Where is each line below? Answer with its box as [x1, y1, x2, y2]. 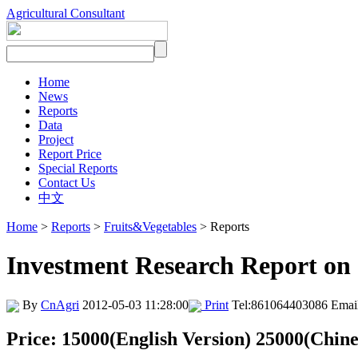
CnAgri [41, 297, 79, 312]
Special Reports [38, 161, 117, 175]
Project [38, 133, 74, 146]
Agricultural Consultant [6, 6, 125, 20]
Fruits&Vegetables [104, 220, 197, 233]
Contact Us [38, 176, 95, 189]
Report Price [38, 147, 101, 161]
